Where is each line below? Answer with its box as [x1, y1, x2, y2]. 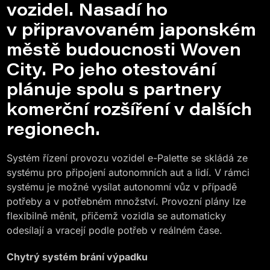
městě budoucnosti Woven [7, 38, 242, 60]
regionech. [7, 118, 101, 139]
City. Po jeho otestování [7, 58, 216, 80]
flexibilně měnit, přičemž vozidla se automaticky [7, 210, 227, 222]
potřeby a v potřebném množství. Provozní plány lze [7, 195, 246, 207]
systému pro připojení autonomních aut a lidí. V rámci [7, 166, 250, 178]
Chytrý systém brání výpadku [7, 251, 148, 263]
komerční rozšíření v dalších [7, 98, 253, 119]
